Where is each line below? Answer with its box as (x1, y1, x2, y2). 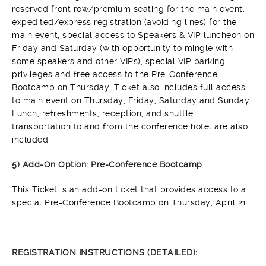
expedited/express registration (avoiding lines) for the (12, 17, 237, 27)
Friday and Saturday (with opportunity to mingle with (12, 43, 233, 53)
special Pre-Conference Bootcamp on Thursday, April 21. (12, 198, 248, 207)
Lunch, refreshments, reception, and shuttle (12, 109, 194, 118)
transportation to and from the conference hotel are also (12, 122, 248, 131)
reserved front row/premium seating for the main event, (12, 4, 245, 14)
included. (12, 135, 50, 144)
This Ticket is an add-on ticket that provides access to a (12, 185, 246, 194)
